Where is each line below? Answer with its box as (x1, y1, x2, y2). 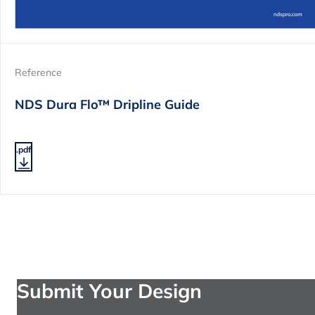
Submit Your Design (17, 278, 202, 303)
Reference (15, 65, 62, 79)
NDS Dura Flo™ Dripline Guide (15, 96, 200, 113)
